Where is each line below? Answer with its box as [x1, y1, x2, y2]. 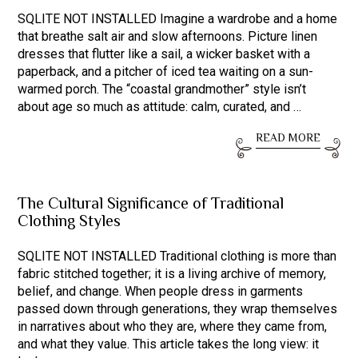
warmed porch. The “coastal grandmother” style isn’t [18, 82, 307, 97]
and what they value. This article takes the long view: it [18, 336, 320, 352]
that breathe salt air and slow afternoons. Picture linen [18, 29, 318, 44]
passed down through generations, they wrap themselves [18, 301, 338, 316]
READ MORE [255, 130, 320, 148]
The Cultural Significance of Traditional [18, 193, 284, 217]
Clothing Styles [18, 210, 121, 235]
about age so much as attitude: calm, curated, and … [18, 99, 302, 114]
